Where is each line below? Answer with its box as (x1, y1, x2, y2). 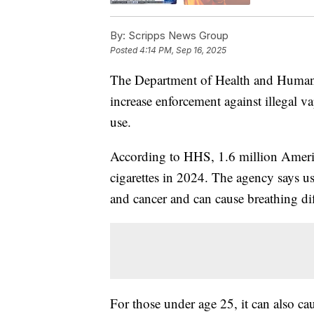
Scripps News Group (125, 28, 228, 42)
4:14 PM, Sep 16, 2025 (139, 44, 226, 55)
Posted (110, 44, 139, 55)
